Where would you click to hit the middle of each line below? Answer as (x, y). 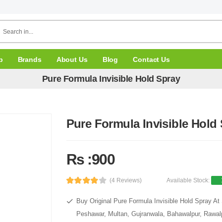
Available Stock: (189, 180)
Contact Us (151, 59)
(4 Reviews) (126, 180)
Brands (29, 59)
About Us (72, 59)
